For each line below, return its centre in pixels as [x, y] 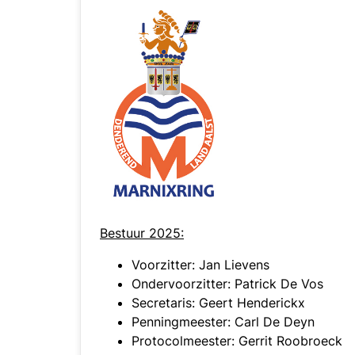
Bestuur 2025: [142, 233]
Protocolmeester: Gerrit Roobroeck [237, 341]
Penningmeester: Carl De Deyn [223, 322]
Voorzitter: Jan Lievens [200, 265]
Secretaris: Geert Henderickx [218, 303]
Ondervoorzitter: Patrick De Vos [227, 284]
